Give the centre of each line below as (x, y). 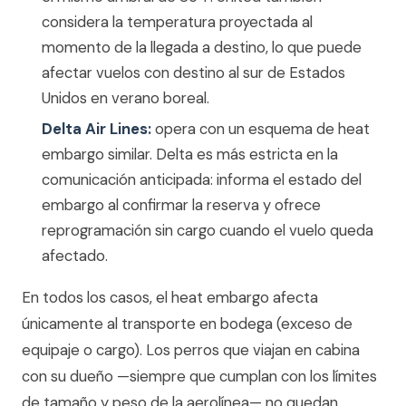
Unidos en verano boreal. (126, 98)
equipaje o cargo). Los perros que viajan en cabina (191, 350)
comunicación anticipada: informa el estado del (202, 179)
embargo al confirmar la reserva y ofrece (181, 205)
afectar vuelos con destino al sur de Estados (193, 72)
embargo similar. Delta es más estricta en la (190, 154)
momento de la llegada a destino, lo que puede (202, 47)
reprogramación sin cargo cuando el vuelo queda (208, 230)
